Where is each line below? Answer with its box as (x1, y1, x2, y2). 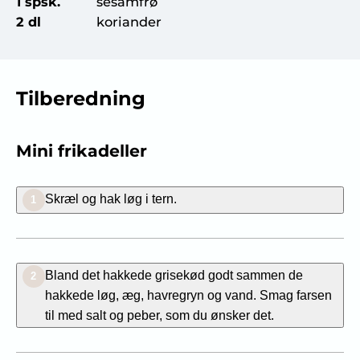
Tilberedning (15, 86, 145, 110)
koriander (96, 13, 162, 30)
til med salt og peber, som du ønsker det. (44, 307, 274, 322)
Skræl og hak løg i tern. (44, 190, 177, 206)
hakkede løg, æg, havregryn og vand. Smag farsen (44, 287, 332, 302)
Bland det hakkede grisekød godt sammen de (44, 267, 303, 282)
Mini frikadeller (15, 140, 147, 161)
